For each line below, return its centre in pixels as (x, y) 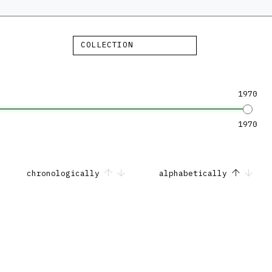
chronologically (66, 173)
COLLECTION (107, 44)
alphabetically (195, 173)
